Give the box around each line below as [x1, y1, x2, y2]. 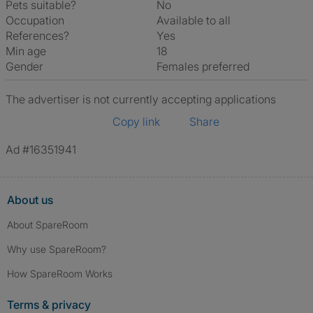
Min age [6, 44, 46, 58]
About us [7, 193, 53, 207]
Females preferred [162, 59, 249, 73]
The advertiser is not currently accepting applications [6, 92, 276, 106]
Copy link [112, 115, 160, 129]
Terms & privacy [7, 298, 91, 312]
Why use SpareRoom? [7, 243, 106, 255]
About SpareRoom [7, 219, 88, 231]
